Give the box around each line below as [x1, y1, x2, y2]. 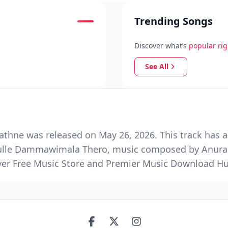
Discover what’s [134, 41, 187, 50]
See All [145, 62, 168, 71]
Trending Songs [134, 14, 213, 28]
